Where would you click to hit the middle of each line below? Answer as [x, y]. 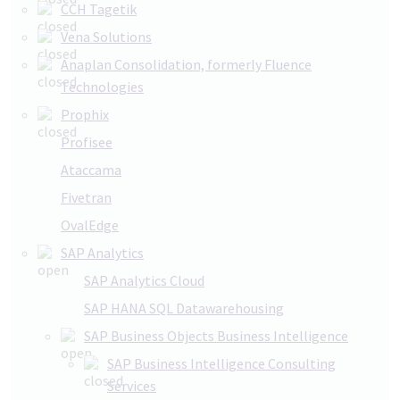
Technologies [102, 87]
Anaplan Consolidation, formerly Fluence [186, 64]
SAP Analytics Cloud [144, 280]
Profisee [87, 142]
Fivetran [86, 197]
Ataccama [91, 170]
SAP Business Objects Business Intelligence [216, 336]
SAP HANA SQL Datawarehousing [184, 308]
